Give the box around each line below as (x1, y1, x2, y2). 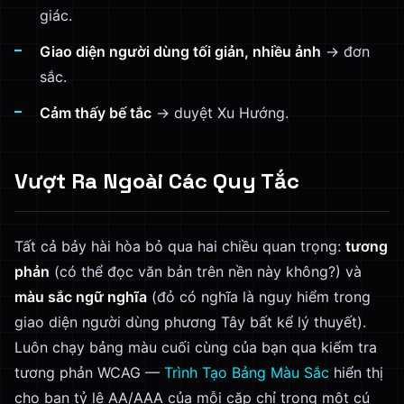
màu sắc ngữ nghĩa (14, 288, 147, 306)
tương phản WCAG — (14, 363, 164, 381)
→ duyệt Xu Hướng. (151, 104, 289, 122)
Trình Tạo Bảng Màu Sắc (164, 363, 329, 381)
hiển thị (329, 363, 383, 381)
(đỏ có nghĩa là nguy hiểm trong (147, 288, 371, 306)
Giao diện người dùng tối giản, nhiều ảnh (40, 42, 321, 60)
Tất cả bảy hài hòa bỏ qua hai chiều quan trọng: (14, 237, 345, 255)
